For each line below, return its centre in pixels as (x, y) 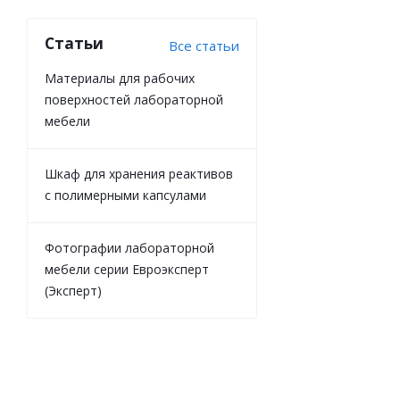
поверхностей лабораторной (134, 100)
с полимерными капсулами (125, 195)
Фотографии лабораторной (129, 248)
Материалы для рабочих (120, 78)
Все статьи (204, 46)
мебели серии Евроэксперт (127, 269)
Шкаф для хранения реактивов (139, 174)
